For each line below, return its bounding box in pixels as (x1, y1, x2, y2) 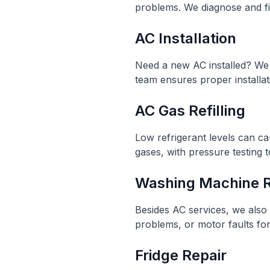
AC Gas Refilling (135, 102, 245, 119)
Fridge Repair (135, 246, 227, 264)
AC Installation (135, 30, 236, 47)
